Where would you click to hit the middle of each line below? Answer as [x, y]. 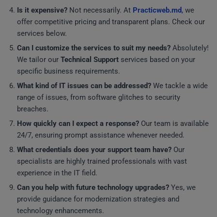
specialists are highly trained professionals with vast [102, 161]
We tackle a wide [179, 86]
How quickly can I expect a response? [78, 124]
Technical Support [90, 60]
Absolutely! [190, 48]
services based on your [157, 60]
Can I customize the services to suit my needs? [94, 48]
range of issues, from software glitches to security [99, 97]
